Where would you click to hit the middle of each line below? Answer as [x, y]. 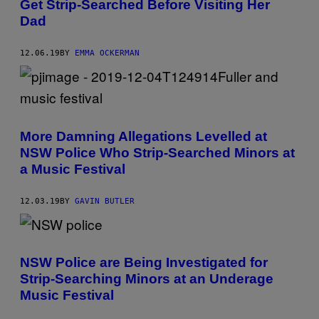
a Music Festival [73, 169]
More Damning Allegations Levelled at [143, 136]
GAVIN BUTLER [105, 201]
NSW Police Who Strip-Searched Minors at [157, 152]
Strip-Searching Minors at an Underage [147, 279]
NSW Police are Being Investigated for [144, 263]
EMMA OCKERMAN [107, 53]
